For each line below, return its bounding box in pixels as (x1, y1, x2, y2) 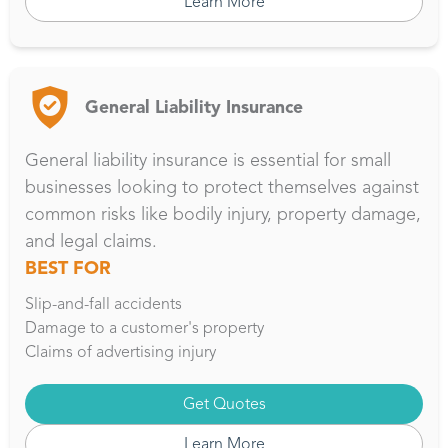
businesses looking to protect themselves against (25, 175, 419, 198)
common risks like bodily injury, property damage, (25, 202, 421, 225)
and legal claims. (25, 229, 157, 252)
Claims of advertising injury (25, 341, 216, 361)
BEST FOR (25, 256, 111, 279)
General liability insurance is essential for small (25, 148, 391, 171)
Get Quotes (182, 393, 266, 413)
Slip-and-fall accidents (25, 293, 182, 313)
